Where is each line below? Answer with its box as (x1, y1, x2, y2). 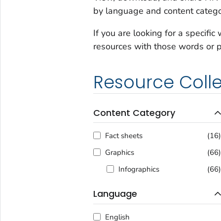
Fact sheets (105, 131, 143, 141)
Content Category (93, 106, 175, 119)
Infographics (118, 164, 159, 175)
